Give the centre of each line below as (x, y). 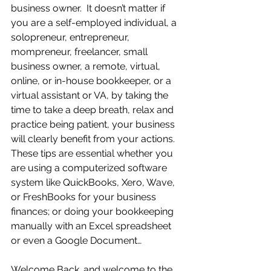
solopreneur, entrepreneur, (71, 37)
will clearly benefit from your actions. (95, 139)
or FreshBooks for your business (85, 197)
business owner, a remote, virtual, (87, 66)
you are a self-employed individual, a (95, 23)
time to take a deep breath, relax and (93, 110)
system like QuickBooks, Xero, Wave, (94, 182)
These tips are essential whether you (93, 153)
